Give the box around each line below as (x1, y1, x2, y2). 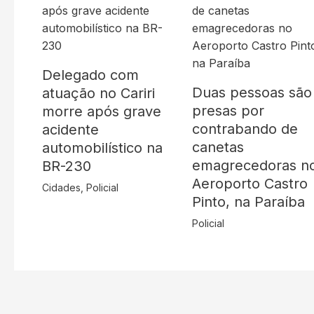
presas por (192, 102, 265, 120)
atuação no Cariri (42, 85, 155, 102)
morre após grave (42, 103, 161, 121)
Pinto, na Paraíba (192, 193, 306, 211)
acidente (42, 121, 99, 139)
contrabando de (192, 121, 299, 138)
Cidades (42, 182, 81, 194)
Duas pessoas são (192, 84, 313, 102)
